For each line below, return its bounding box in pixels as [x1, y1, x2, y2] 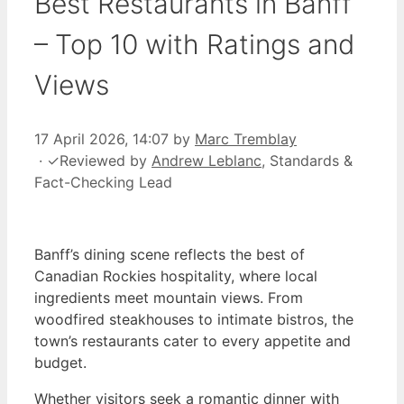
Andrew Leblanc [151, 151, 262, 170]
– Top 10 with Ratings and [34, 27, 354, 60]
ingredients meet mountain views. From [34, 288, 303, 307]
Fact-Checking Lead [34, 172, 172, 191]
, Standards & [262, 151, 353, 170]
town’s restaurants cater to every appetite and [34, 331, 351, 350]
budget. [34, 353, 87, 372]
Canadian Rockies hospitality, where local [34, 266, 317, 285]
